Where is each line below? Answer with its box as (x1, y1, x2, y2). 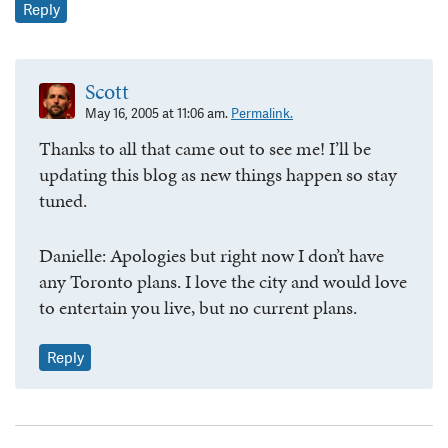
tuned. (39, 187, 87, 215)
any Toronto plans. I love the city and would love (39, 267, 407, 295)
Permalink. (231, 105, 293, 123)
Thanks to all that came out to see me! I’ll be (39, 135, 371, 163)
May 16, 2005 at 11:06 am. (85, 105, 231, 123)
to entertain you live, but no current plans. (39, 293, 357, 321)
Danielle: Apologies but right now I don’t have (39, 241, 384, 269)
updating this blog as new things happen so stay (39, 161, 397, 189)
